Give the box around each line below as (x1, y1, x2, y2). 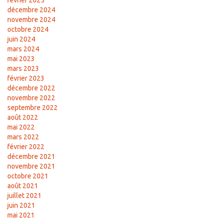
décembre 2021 (7, 153, 55, 161)
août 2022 (7, 113, 38, 122)
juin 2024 (7, 35, 35, 44)
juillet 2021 (7, 192, 42, 200)
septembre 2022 (7, 104, 58, 112)
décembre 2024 (7, 6, 55, 14)
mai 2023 (7, 55, 35, 63)
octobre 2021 (7, 172, 48, 180)
